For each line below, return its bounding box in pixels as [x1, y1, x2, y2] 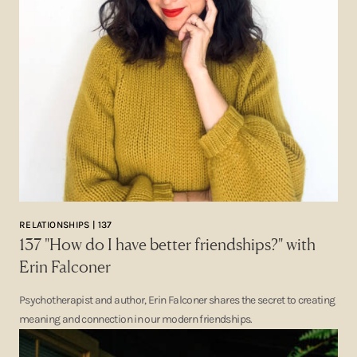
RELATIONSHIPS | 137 [19, 219, 112, 230]
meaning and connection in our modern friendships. [19, 312, 253, 326]
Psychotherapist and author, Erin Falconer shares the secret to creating [19, 293, 335, 307]
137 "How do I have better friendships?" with [19, 234, 316, 254]
